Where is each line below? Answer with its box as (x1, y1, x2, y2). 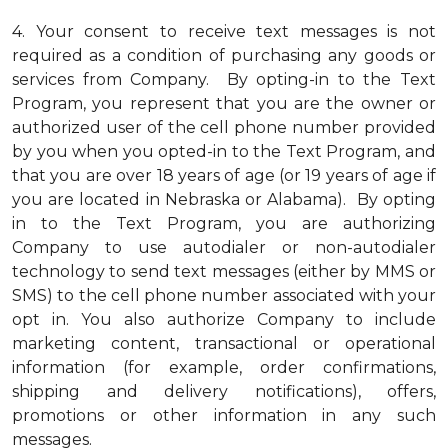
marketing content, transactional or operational (12, 334, 436, 353)
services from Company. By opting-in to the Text (12, 70, 436, 89)
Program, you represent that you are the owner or (12, 94, 436, 113)
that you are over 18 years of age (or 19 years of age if (12, 166, 436, 185)
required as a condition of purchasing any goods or (12, 46, 436, 65)
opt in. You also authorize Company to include (12, 310, 436, 329)
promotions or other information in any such (12, 406, 436, 425)
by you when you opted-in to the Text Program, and (12, 142, 436, 161)
